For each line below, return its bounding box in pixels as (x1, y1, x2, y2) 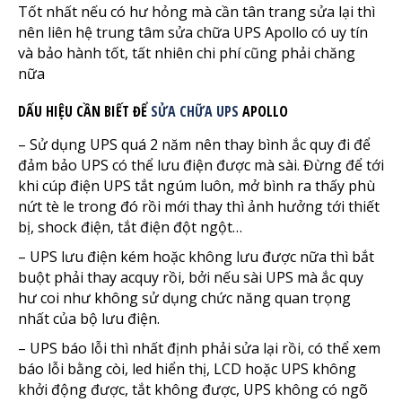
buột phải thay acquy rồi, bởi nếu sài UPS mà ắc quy (18, 267, 363, 287)
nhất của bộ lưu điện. (18, 308, 160, 328)
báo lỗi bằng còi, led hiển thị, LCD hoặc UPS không (18, 358, 356, 379)
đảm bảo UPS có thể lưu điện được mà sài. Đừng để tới (18, 154, 384, 175)
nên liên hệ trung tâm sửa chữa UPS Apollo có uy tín (18, 22, 368, 42)
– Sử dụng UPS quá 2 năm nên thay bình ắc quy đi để (18, 134, 371, 154)
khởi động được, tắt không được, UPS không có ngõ (18, 379, 368, 399)
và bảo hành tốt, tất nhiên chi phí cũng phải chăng (18, 42, 355, 63)
